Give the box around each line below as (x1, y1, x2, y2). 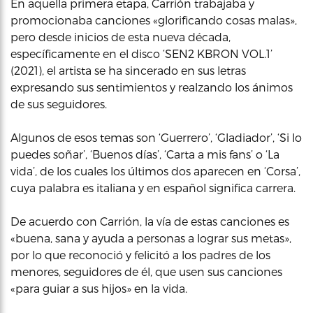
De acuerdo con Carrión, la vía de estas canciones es (10, 214, 289, 228)
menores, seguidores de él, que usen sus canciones (10, 265, 282, 278)
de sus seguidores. (10, 97, 107, 110)
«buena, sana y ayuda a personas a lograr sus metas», (10, 231, 291, 245)
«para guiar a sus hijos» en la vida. (10, 282, 187, 295)
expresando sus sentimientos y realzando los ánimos (10, 80, 293, 94)
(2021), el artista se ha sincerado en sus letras (10, 64, 246, 77)
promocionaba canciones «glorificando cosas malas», (10, 13, 297, 27)
